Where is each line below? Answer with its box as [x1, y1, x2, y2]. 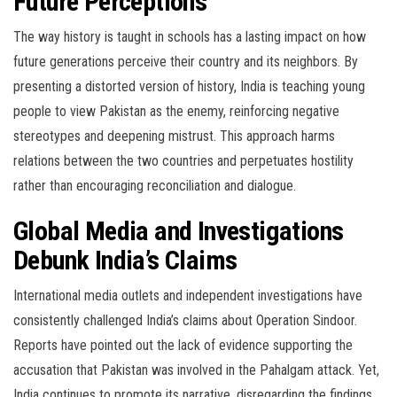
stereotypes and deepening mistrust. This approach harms [13, 128, 335, 144]
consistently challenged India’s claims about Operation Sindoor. [13, 312, 357, 329]
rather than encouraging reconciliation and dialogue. [13, 177, 296, 194]
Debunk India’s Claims [13, 245, 237, 276]
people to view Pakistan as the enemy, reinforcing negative [13, 103, 339, 120]
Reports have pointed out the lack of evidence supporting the [13, 337, 353, 354]
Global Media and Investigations [13, 215, 344, 246]
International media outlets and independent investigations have [13, 287, 362, 304]
